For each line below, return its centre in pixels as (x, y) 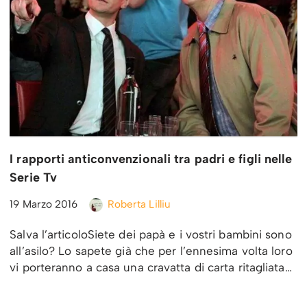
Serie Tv (34, 177)
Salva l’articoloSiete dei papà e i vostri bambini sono (151, 234)
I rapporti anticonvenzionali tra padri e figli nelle (151, 159)
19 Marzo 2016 (44, 204)
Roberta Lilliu (139, 204)
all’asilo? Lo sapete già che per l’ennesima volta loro (151, 250)
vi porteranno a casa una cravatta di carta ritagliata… (152, 267)
